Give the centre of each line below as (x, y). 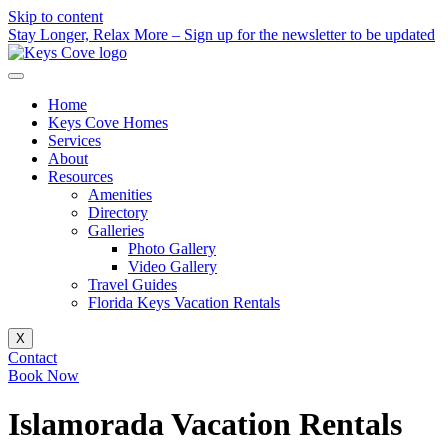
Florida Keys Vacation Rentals (184, 302)
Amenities (120, 194)
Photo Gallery (172, 248)
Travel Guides (132, 284)
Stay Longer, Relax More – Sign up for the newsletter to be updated (221, 34)
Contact (32, 357)
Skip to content (55, 16)
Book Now (43, 375)
